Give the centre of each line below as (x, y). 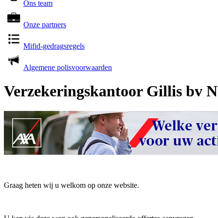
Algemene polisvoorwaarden (68, 67)
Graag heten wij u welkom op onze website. (72, 185)
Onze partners (45, 25)
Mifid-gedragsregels (54, 46)
